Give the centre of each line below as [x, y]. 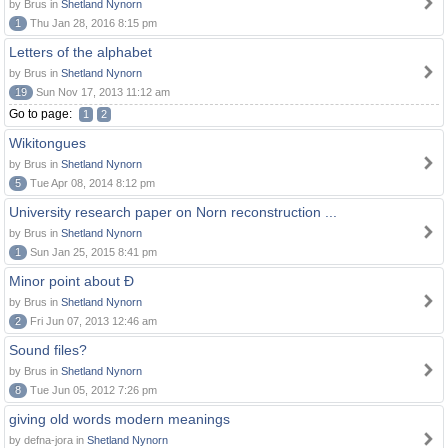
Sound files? [48, 350]
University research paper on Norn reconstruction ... [173, 212]
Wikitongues [47, 143]
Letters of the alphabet [80, 52]
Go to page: [42, 114]
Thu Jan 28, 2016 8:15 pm [92, 23]
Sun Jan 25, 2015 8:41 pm [92, 252]
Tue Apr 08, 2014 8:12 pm [91, 183]
